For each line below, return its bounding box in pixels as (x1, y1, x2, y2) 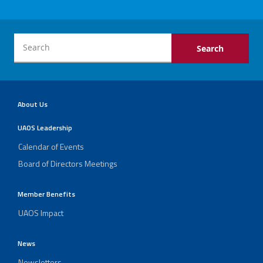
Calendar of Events (18, 140, 84, 153)
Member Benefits (18, 188, 75, 200)
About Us (18, 99, 48, 110)
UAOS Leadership (18, 122, 72, 134)
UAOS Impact (18, 206, 63, 219)
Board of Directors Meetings (18, 157, 117, 170)
